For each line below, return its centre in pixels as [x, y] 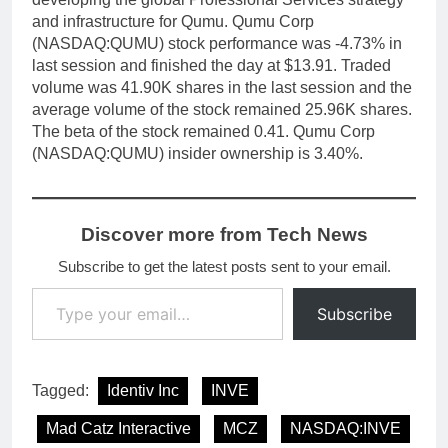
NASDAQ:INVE [345, 429]
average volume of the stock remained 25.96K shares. [222, 110]
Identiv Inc [143, 391]
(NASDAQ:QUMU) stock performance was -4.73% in [217, 44]
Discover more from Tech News [224, 235]
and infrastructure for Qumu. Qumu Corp [173, 22]
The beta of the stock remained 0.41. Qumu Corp [203, 132]
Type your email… [58, 287]
